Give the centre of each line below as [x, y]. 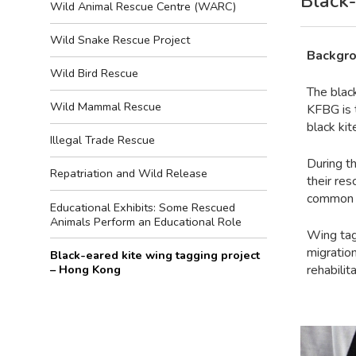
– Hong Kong [85, 269]
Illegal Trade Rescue [103, 140]
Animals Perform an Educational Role [146, 221]
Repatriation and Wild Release [129, 174]
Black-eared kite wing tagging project [155, 255]
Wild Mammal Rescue [106, 107]
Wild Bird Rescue [94, 74]
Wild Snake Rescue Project [120, 40]
